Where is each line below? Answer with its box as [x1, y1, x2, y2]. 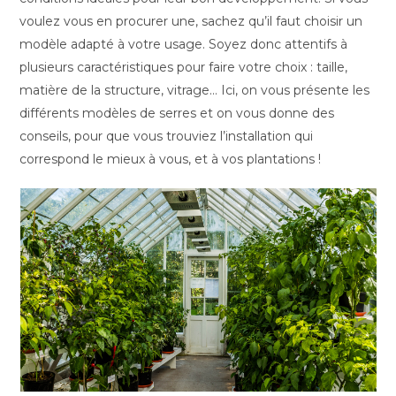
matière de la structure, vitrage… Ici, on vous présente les [19, 82, 370, 98]
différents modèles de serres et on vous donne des [19, 105, 335, 121]
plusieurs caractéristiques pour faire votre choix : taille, [19, 59, 348, 75]
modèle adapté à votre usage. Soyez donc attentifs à [19, 36, 348, 52]
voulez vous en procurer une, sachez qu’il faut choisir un [19, 13, 363, 29]
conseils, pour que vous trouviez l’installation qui [19, 128, 314, 144]
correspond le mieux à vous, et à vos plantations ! [19, 151, 325, 167]
